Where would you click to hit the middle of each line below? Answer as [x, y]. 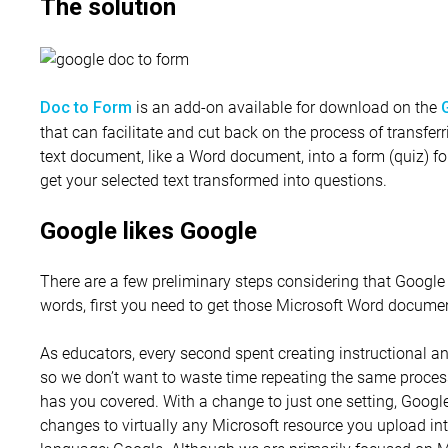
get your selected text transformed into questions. [213, 180]
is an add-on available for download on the [286, 107]
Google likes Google [148, 231]
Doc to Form [86, 108]
